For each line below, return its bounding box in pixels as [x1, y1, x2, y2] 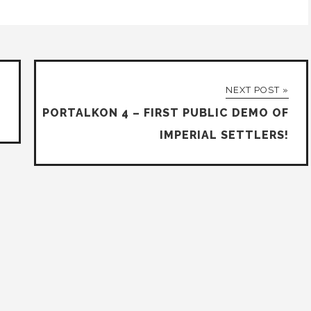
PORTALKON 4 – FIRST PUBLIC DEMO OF [42, 106, 289, 119]
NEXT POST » [226, 85, 289, 95]
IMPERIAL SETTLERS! [160, 128, 289, 142]
